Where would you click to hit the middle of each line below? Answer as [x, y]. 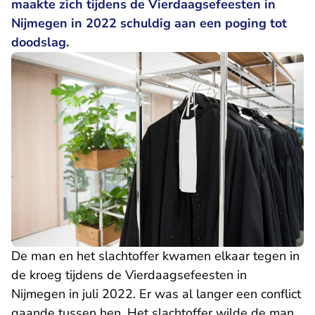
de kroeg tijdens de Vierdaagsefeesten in [129, 275]
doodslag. [40, 42]
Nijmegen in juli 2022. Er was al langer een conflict [156, 294]
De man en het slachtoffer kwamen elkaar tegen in [155, 256]
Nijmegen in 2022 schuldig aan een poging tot [149, 23]
